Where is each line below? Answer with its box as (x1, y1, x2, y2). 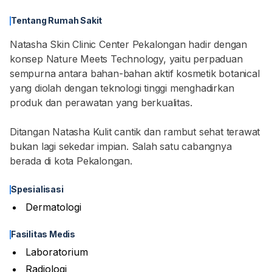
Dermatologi (25, 201, 81, 213)
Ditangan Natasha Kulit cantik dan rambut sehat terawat (10, 126, 260, 138)
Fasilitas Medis (11, 229, 75, 239)
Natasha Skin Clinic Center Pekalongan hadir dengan (10, 38, 247, 50)
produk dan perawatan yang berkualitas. (10, 97, 192, 109)
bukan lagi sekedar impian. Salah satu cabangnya (10, 140, 232, 152)
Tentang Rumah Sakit (11, 15, 103, 25)
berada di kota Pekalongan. (10, 155, 132, 167)
